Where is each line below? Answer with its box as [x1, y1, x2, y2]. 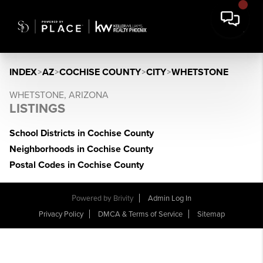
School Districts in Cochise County [9, 127, 154, 139]
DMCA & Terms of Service [97, 210, 183, 219]
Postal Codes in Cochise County [9, 159, 144, 171]
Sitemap [197, 210, 225, 219]
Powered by [72, 194, 113, 203]
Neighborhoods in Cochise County [9, 143, 153, 155]
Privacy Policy [38, 210, 83, 219]
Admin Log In [148, 194, 191, 203]
